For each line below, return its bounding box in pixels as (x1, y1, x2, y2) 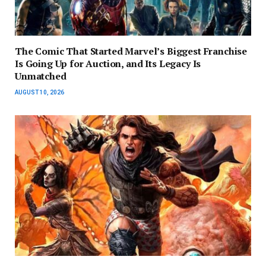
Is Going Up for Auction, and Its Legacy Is (15, 56, 201, 70)
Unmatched (15, 69, 66, 83)
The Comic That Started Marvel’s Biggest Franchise (15, 44, 248, 58)
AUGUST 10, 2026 (15, 88, 64, 96)
